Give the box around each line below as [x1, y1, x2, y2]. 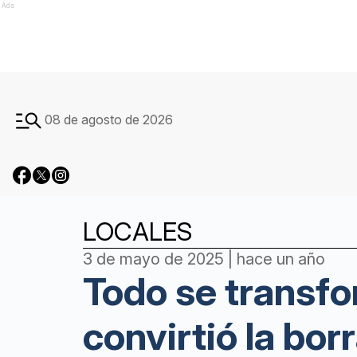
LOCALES [83, 216, 192, 247]
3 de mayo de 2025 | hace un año [83, 249, 325, 269]
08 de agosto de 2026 [45, 112, 173, 127]
